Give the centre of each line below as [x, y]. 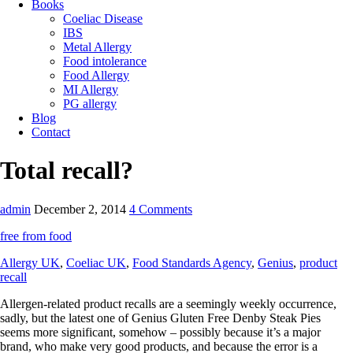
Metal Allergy [97, 47]
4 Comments [161, 209]
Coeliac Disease [103, 19]
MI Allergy [91, 89]
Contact [51, 132]
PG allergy [90, 104]
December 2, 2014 [80, 209]
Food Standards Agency [192, 262]
